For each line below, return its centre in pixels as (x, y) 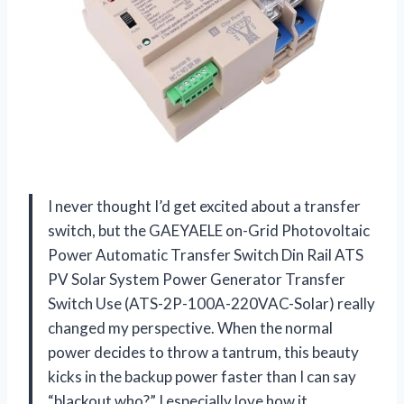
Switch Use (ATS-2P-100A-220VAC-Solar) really (211, 303)
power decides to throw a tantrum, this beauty (203, 352)
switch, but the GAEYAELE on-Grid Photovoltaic (209, 230)
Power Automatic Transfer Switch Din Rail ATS (206, 254)
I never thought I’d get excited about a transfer (204, 206)
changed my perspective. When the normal (190, 327)
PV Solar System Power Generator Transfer (197, 279)
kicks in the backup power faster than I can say (202, 376)
